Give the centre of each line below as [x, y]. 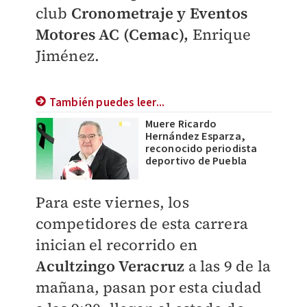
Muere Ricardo [181, 124]
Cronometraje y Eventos [157, 13]
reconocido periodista [201, 149]
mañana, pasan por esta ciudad [149, 287]
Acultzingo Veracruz [112, 266]
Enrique [220, 34]
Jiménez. [67, 56]
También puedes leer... [107, 103]
